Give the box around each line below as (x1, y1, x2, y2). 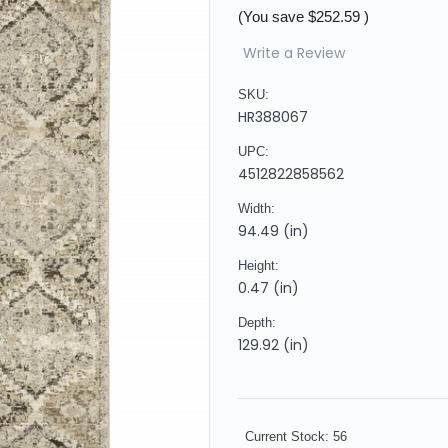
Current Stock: (245, 428, 333, 444)
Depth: (238, 314, 276, 330)
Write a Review (242, 42, 345, 63)
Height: (238, 257, 279, 273)
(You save (238, 7, 304, 25)
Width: (238, 200, 275, 216)
